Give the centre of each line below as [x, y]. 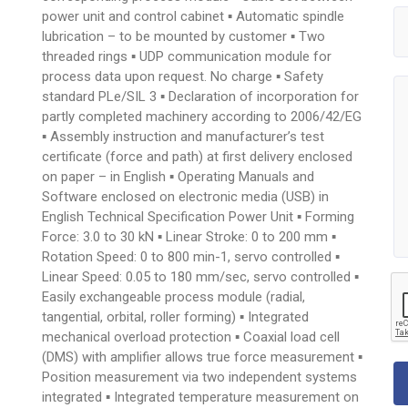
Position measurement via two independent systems [200, 377]
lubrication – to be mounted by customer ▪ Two [184, 36]
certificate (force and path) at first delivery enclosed [198, 156]
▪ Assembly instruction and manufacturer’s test [184, 136]
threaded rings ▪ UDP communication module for [187, 56]
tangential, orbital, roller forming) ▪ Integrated [176, 316]
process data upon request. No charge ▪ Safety [183, 76]
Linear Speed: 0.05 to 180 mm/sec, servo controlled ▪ [201, 276]
